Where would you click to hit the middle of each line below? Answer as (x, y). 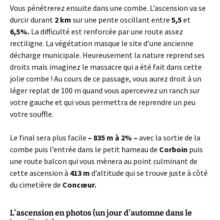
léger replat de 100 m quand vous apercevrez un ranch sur (105, 90)
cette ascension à (40, 173)
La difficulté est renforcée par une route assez (106, 31)
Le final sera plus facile (49, 137)
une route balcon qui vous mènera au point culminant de (104, 161)
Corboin (173, 149)
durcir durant (32, 20)
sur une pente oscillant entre (121, 20)
